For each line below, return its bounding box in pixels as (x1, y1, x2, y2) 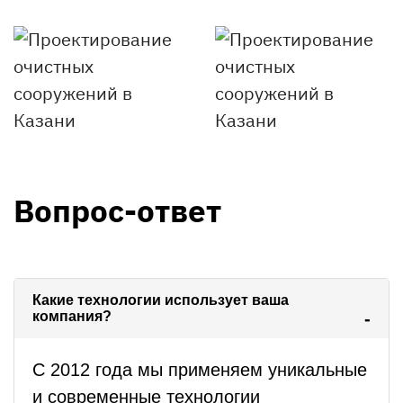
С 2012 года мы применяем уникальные (32, 360, 367, 381)
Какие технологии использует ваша (32, 292, 289, 309)
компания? (32, 309, 112, 325)
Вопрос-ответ (13, 190, 221, 232)
